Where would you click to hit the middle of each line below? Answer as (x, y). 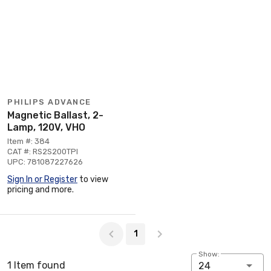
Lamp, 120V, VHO (46, 127)
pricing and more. (41, 189)
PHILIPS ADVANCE (49, 102)
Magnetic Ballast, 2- (55, 115)
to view (93, 179)
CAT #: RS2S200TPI (43, 151)
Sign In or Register (42, 179)
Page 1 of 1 (31, 221)
